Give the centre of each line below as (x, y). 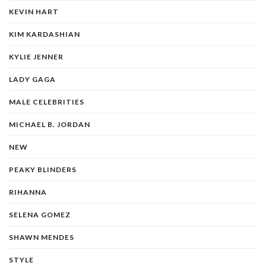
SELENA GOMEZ (40, 214)
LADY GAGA (32, 79)
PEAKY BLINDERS (43, 169)
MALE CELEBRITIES (47, 102)
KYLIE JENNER (36, 56)
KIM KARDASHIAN (45, 34)
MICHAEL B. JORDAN (50, 124)
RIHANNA (28, 192)
